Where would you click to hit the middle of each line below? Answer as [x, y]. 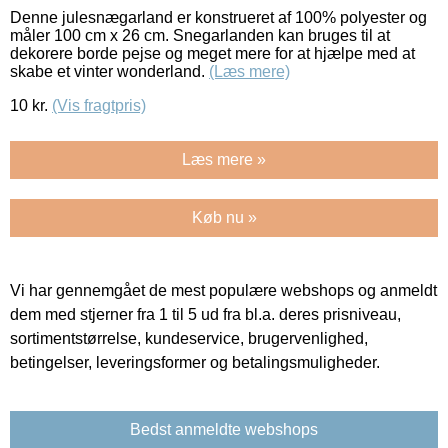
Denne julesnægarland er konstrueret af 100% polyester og [218, 17]
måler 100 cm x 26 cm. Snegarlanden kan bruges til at [200, 35]
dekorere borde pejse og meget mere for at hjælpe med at [212, 53]
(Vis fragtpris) [99, 105]
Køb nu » [224, 217]
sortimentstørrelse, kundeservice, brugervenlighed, [189, 338]
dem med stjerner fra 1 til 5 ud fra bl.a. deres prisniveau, [205, 314]
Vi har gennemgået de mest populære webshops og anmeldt [223, 290]
